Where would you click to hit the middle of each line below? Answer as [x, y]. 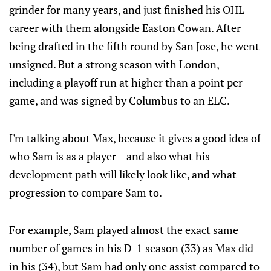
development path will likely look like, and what [123, 174]
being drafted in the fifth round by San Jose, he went [134, 46]
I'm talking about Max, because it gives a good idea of [135, 138]
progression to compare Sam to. [86, 192]
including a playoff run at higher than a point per [126, 82]
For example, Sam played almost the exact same [124, 230]
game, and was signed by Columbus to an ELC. [119, 100]
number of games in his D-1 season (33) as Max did [131, 248]
